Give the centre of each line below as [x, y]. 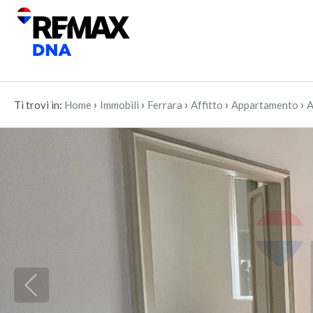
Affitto [207, 105]
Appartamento [265, 105]
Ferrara [165, 105]
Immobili [119, 105]
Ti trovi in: [38, 105]
